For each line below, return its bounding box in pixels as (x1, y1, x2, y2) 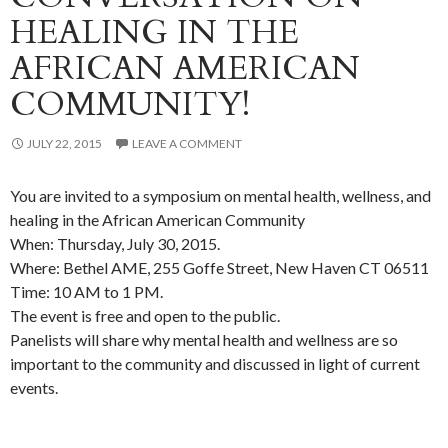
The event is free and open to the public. (10, 306, 280, 326)
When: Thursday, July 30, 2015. (10, 234, 220, 254)
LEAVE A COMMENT (132, 136, 242, 152)
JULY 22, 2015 (27, 136, 102, 152)
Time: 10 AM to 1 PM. (10, 282, 163, 302)
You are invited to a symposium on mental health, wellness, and (10, 186, 431, 206)
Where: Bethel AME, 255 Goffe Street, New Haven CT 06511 (10, 258, 429, 278)
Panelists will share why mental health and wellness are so (10, 330, 398, 350)
